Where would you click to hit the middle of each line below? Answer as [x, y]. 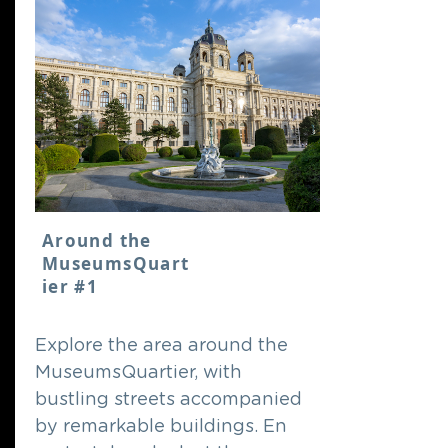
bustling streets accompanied [168, 400]
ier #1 [70, 286]
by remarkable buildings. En [161, 427]
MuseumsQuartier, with [138, 373]
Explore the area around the [161, 346]
